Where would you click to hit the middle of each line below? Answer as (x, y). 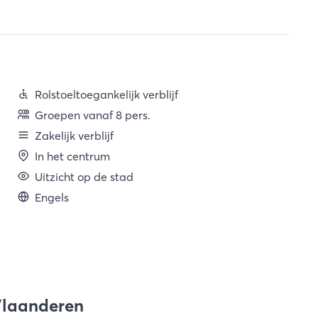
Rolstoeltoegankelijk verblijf (106, 94)
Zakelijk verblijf (74, 136)
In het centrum (72, 156)
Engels (51, 197)
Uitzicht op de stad (84, 177)
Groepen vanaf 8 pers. (92, 115)
